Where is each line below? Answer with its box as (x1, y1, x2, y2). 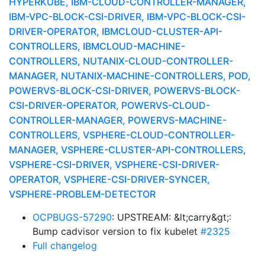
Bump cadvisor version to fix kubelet (33, 225, 201, 237)
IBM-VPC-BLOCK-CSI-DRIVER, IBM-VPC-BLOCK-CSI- (9, 11, 245, 22)
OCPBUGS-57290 (33, 211, 112, 223)
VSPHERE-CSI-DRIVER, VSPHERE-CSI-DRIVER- (9, 159, 219, 170)
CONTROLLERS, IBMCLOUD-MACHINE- (9, 40, 185, 52)
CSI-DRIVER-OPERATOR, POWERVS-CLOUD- (9, 99, 210, 111)
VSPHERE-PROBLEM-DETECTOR (9, 188, 156, 200)
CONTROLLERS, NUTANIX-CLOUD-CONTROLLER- (9, 55, 233, 67)
